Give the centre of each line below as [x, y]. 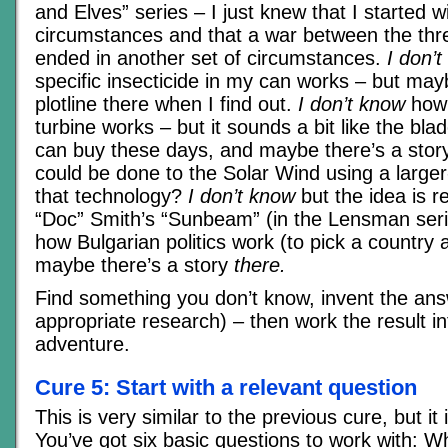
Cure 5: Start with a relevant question [226, 388]
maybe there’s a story [134, 264]
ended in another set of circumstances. [211, 57]
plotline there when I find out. [166, 103]
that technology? [111, 195]
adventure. [82, 343]
